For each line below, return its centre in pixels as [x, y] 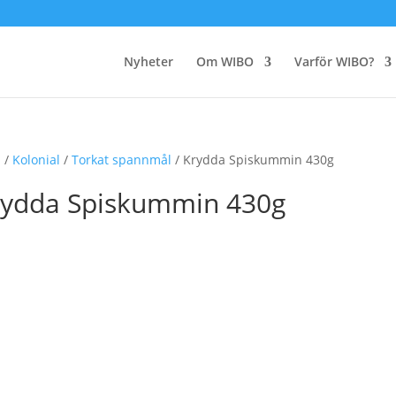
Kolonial [36, 160]
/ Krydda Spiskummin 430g [252, 160]
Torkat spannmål [121, 160]
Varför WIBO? [334, 61]
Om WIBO [225, 61]
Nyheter [148, 61]
